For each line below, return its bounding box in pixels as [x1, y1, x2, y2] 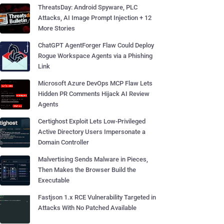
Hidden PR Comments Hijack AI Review [38, 90, 149, 97]
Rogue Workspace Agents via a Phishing [38, 52, 152, 59]
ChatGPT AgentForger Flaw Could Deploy [38, 41, 154, 49]
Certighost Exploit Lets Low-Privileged [38, 117, 145, 125]
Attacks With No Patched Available [38, 204, 136, 211]
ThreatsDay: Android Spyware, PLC [38, 3, 137, 11]
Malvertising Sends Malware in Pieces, [38, 155, 148, 163]
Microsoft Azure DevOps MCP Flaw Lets [38, 79, 152, 87]
